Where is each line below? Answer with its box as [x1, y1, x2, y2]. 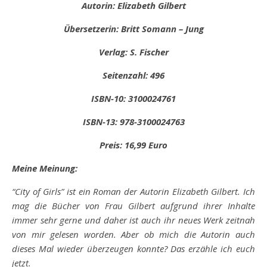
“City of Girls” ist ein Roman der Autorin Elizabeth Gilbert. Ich [12, 185, 255, 197]
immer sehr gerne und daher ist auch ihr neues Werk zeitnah [12, 214, 255, 226]
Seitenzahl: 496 [103, 69, 164, 81]
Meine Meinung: [12, 162, 77, 174]
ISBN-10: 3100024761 [91, 92, 176, 104]
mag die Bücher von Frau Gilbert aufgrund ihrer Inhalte [12, 200, 255, 212]
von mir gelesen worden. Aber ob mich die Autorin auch [12, 228, 255, 240]
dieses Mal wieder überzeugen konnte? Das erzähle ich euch [12, 243, 255, 254]
